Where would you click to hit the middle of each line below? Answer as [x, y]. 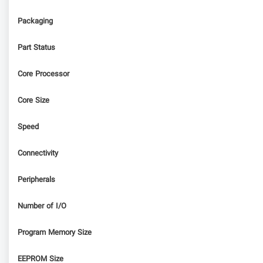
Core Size [33, 101]
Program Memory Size [55, 233]
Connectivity [38, 154]
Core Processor [43, 74]
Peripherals [36, 180]
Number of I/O [42, 206]
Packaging [35, 21]
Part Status [36, 48]
